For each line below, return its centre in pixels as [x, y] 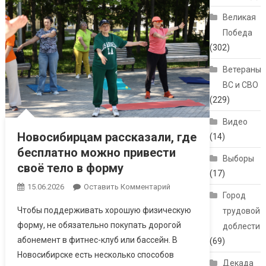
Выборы [239, 159]
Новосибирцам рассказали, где [107, 137]
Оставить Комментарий [127, 186]
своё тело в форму [70, 168]
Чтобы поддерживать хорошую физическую [104, 210]
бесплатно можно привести [96, 152]
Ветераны [242, 70]
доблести [242, 227]
